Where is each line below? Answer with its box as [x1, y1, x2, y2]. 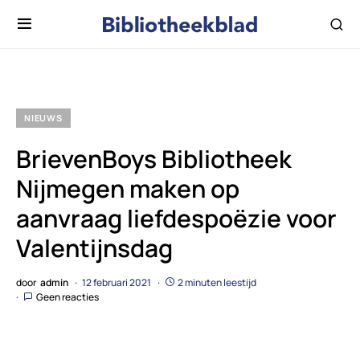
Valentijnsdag [16, 231, 173, 264]
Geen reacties [36, 290, 99, 304]
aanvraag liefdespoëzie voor [16, 202, 337, 235]
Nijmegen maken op [16, 172, 239, 205]
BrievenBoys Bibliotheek [16, 142, 292, 175]
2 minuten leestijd [178, 276, 256, 289]
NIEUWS [24, 112, 63, 124]
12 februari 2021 [82, 276, 151, 289]
